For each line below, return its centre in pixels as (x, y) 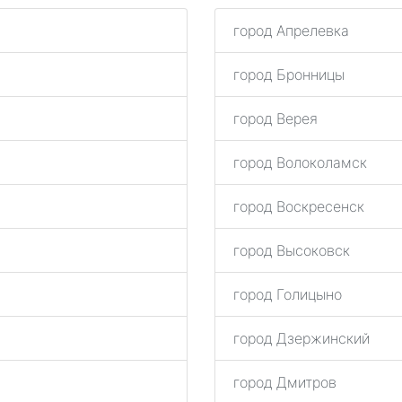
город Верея (275, 118)
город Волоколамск (300, 162)
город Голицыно (288, 294)
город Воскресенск (299, 206)
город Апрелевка (291, 31)
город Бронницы (289, 74)
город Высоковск (292, 250)
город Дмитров (285, 382)
